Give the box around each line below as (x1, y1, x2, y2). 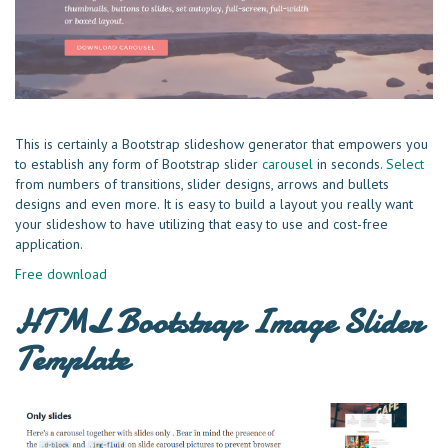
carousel (262, 155, 313, 174)
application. (15, 235, 83, 254)
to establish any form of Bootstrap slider (15, 155, 262, 174)
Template (15, 336, 128, 383)
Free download (15, 265, 107, 284)
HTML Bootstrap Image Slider (15, 299, 422, 346)
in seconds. (313, 155, 386, 174)
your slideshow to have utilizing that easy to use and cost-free (15, 215, 388, 234)
